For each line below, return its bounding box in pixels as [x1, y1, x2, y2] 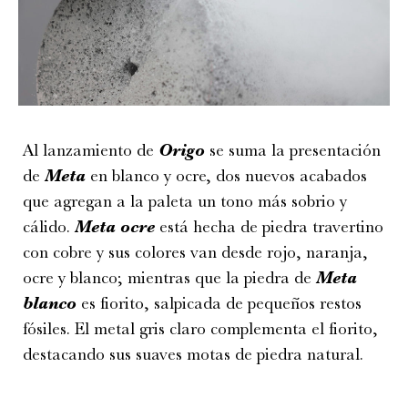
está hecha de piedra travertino [155, 217, 383, 238]
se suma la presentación [209, 140, 381, 161]
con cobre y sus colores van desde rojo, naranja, [23, 242, 368, 263]
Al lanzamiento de [23, 140, 158, 161]
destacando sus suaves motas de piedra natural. [23, 344, 363, 365]
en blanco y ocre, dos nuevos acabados [86, 166, 367, 187]
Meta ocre [75, 217, 155, 238]
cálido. [23, 217, 75, 238]
